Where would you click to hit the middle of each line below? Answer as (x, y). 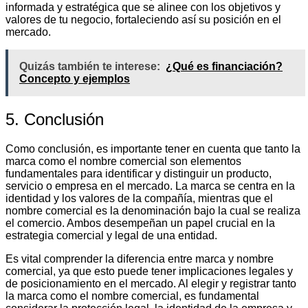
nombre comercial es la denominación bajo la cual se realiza (153, 210)
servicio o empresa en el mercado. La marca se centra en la (150, 186)
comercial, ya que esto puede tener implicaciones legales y (149, 271)
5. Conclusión (55, 119)
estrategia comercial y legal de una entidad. (111, 235)
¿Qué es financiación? (224, 67)
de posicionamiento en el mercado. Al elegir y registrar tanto (151, 283)
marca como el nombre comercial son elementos (123, 161)
